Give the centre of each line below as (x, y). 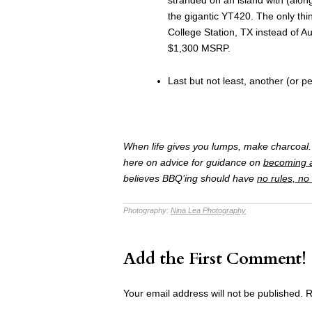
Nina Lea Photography (208, 210)
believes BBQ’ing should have (190, 178)
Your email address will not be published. (213, 293)
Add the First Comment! (215, 258)
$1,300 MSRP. (199, 48)
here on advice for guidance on (193, 162)
